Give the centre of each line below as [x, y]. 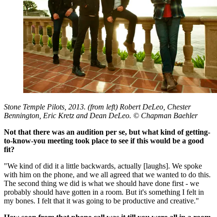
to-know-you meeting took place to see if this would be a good [104, 140]
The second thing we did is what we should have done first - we [101, 183]
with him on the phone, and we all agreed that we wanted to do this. [107, 174]
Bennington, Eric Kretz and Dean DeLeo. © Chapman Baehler [101, 115]
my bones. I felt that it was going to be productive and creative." [101, 201]
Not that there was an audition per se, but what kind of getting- [107, 132]
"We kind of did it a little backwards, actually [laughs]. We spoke [103, 166]
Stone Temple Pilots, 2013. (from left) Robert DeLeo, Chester [97, 107]
